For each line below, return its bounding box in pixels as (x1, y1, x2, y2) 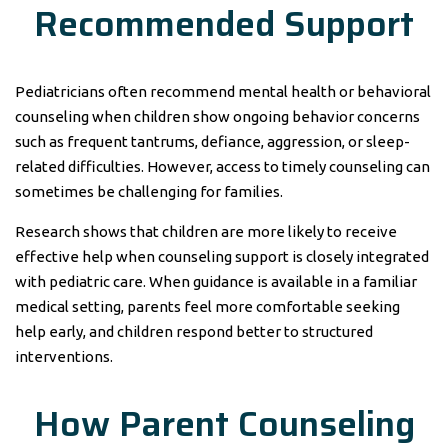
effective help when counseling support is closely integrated (15, 248, 429, 265)
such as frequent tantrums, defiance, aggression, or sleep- (15, 133, 410, 150)
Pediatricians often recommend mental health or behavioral (15, 83, 431, 100)
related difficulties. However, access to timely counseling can (15, 158, 430, 175)
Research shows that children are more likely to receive (15, 223, 397, 240)
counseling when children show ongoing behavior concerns (15, 108, 420, 125)
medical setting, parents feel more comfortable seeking (15, 298, 400, 315)
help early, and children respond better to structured (15, 323, 373, 340)
